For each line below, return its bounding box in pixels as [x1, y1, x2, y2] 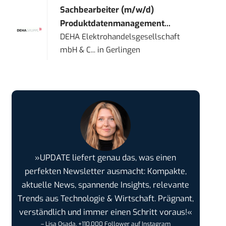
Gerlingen [106, 45, 141, 55]
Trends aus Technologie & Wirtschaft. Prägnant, [17, 193, 194, 204]
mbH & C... [60, 45, 96, 55]
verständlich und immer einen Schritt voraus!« [19, 207, 192, 218]
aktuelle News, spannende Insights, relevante [22, 180, 190, 191]
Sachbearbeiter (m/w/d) [60, 5, 154, 16]
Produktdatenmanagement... [60, 18, 171, 29]
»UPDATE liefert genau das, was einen [35, 152, 177, 163]
